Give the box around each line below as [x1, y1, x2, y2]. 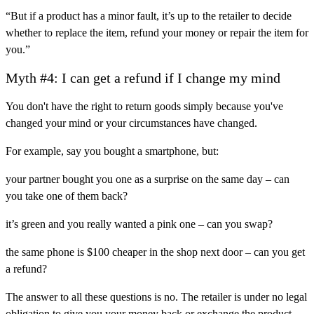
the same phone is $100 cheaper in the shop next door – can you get [6, 246, 305, 259]
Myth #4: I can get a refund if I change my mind [6, 70, 280, 86]
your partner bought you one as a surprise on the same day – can [6, 173, 289, 186]
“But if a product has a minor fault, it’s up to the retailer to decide [6, 10, 292, 22]
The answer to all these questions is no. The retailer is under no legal [6, 291, 307, 303]
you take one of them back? [6, 190, 128, 203]
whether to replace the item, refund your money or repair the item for [6, 27, 308, 39]
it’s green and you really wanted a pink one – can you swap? [6, 218, 273, 231]
